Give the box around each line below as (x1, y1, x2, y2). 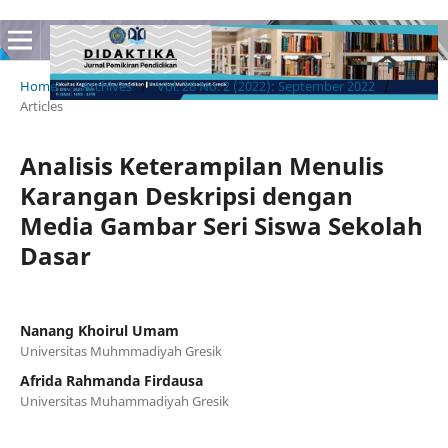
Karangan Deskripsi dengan (19, 178, 353, 212)
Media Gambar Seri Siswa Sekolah (19, 208, 423, 242)
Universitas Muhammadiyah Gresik (19, 391, 229, 410)
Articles (19, 96, 63, 115)
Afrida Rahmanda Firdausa (19, 370, 203, 390)
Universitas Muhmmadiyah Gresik (19, 341, 222, 360)
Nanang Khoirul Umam (19, 320, 179, 340)
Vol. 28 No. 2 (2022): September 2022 (156, 76, 375, 95)
